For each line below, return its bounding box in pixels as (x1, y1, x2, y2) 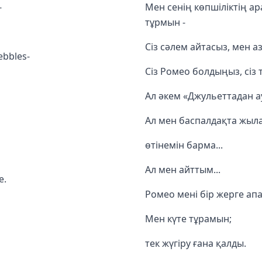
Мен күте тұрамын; (145, 212, 232, 225)
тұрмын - (145, 15, 185, 29)
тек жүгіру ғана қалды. (145, 236, 246, 250)
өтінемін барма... (145, 138, 223, 151)
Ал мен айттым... (145, 163, 220, 176)
